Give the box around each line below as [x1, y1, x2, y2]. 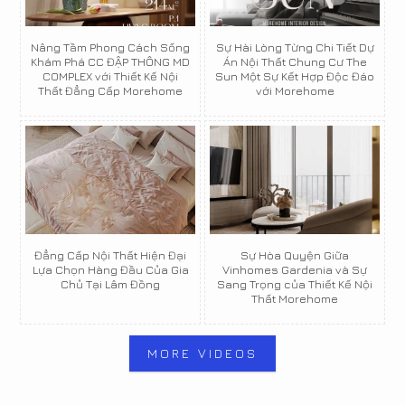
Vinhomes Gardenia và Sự [222, 262, 367, 278]
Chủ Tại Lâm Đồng [61, 277, 160, 292]
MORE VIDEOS [147, 345, 258, 362]
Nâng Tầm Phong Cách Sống [31, 40, 190, 55]
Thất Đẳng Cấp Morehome [38, 83, 183, 99]
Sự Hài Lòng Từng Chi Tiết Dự [215, 40, 374, 55]
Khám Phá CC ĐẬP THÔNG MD [31, 54, 190, 70]
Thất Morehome [251, 291, 338, 306]
